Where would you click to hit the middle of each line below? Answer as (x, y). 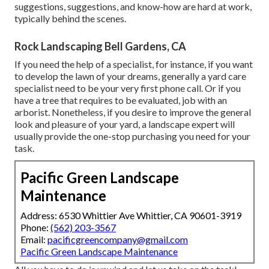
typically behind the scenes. (70, 18)
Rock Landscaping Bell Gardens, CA (100, 46)
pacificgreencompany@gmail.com (118, 239)
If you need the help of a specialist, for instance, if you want (134, 64)
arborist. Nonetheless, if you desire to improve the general (133, 112)
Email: (34, 239)
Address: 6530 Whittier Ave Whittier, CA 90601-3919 (131, 215)
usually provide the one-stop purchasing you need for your (132, 136)
